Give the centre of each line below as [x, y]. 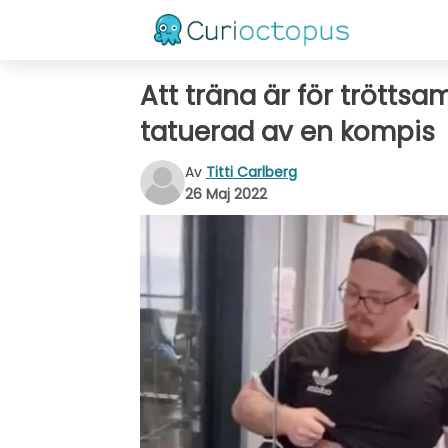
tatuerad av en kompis [287, 132]
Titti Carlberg [251, 171]
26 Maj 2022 [226, 193]
